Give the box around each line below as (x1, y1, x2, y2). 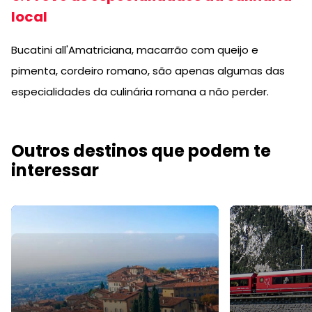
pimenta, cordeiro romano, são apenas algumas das (11, 63, 285, 78)
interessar (11, 158, 99, 182)
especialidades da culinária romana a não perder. (11, 84, 269, 99)
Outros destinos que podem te (11, 139, 271, 162)
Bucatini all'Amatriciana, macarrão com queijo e (11, 42, 258, 57)
